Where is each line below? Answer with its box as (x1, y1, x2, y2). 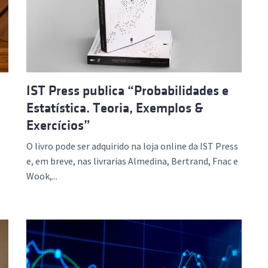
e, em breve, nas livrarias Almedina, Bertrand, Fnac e (26, 154, 238, 167)
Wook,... (26, 169, 57, 182)
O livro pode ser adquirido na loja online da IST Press (26, 139, 238, 152)
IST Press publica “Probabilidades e (26, 83, 229, 98)
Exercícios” (26, 117, 90, 133)
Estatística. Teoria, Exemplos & (26, 100, 203, 115)
